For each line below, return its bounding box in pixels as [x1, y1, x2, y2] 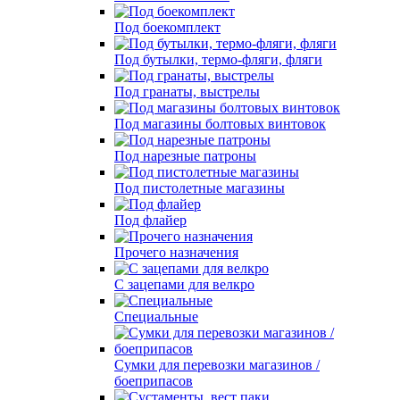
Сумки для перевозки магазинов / [114, 357, 320, 372]
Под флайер [114, 212, 187, 228]
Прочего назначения [114, 245, 238, 260]
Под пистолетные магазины [114, 180, 285, 196]
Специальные [114, 309, 198, 324]
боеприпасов [114, 373, 193, 388]
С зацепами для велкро [114, 277, 254, 292]
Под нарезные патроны [114, 148, 256, 163]
